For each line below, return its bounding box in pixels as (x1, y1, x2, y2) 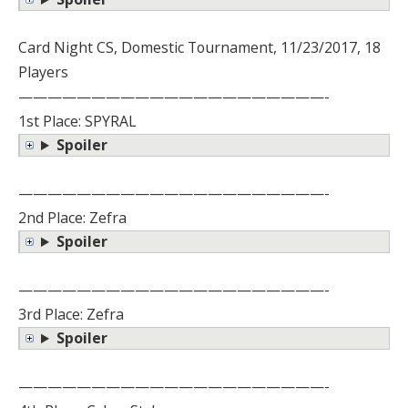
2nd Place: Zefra (18, 208, 127, 229)
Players (18, 62, 68, 83)
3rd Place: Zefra (18, 304, 124, 325)
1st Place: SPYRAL (18, 111, 137, 132)
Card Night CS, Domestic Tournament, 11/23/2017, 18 (18, 37, 381, 58)
